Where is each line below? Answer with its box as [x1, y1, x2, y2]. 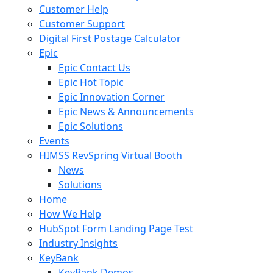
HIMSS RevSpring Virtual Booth [39, 149, 182, 162]
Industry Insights [39, 236, 118, 250]
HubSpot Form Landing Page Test [39, 222, 193, 235]
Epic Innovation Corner [58, 90, 165, 104]
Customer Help [39, 2, 108, 16]
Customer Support [39, 17, 125, 30]
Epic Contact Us [58, 61, 130, 74]
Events [39, 134, 69, 147]
